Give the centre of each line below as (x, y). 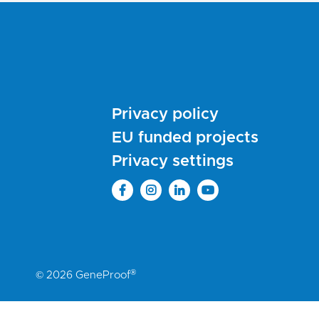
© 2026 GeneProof (83, 276)
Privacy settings (173, 161)
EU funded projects (185, 138)
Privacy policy (165, 114)
